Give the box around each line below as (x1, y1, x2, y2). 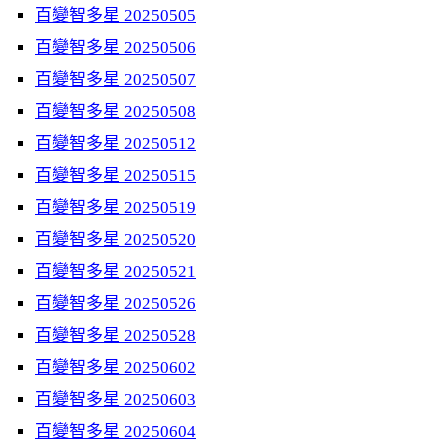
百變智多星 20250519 (35, 198, 196, 217)
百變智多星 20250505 (35, 6, 196, 25)
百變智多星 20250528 (35, 326, 196, 345)
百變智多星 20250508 (35, 102, 196, 121)
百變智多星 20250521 (35, 262, 196, 281)
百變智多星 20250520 (35, 230, 196, 249)
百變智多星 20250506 (35, 38, 196, 57)
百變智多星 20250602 (35, 358, 196, 377)
